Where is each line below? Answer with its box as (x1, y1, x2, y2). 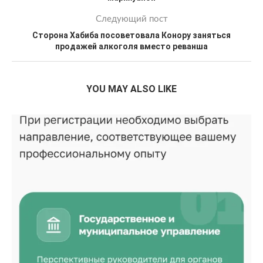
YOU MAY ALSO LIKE (86, 83, 177, 95)
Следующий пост (95, 15, 168, 23)
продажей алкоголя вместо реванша (55, 42, 208, 51)
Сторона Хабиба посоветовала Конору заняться (32, 31, 231, 40)
